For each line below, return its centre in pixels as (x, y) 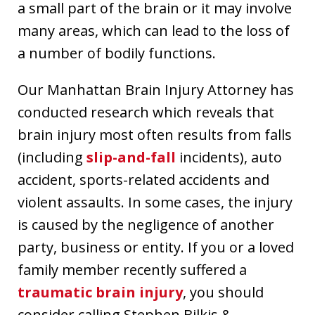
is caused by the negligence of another (146, 224)
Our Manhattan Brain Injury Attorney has (156, 89)
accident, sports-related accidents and (143, 179)
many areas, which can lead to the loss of (154, 30)
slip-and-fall (131, 157)
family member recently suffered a (132, 269)
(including (52, 157)
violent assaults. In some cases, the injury (155, 202)
